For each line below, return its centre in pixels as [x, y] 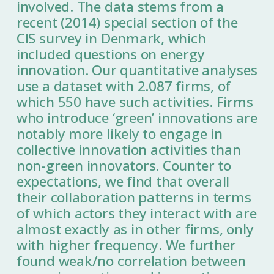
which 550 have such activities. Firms [135, 102]
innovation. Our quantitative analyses [137, 70]
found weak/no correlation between [131, 261]
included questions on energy [110, 54]
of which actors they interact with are [136, 213]
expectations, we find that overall [123, 182]
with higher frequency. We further [126, 245]
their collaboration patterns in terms [134, 198]
